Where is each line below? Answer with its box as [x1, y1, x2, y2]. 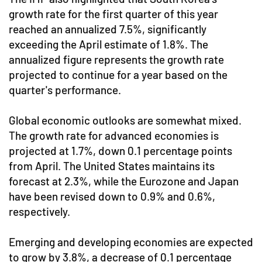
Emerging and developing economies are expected [9, 235, 253, 249]
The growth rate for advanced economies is [9, 129, 219, 142]
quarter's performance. [9, 83, 121, 96]
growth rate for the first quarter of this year [9, 7, 218, 20]
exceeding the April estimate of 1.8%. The [9, 37, 208, 51]
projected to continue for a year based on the [9, 68, 227, 81]
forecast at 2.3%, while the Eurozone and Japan [9, 174, 239, 188]
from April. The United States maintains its [9, 159, 215, 173]
